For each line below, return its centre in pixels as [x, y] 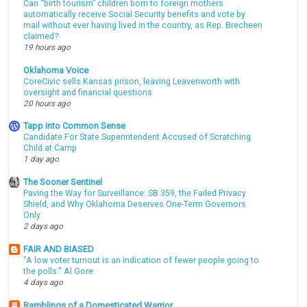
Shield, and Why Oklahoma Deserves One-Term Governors [135, 205]
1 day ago [41, 159]
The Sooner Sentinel [63, 182]
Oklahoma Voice [56, 70]
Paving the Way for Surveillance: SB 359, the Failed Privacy [135, 194]
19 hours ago [47, 47]
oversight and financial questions [88, 92]
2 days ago [44, 226]
